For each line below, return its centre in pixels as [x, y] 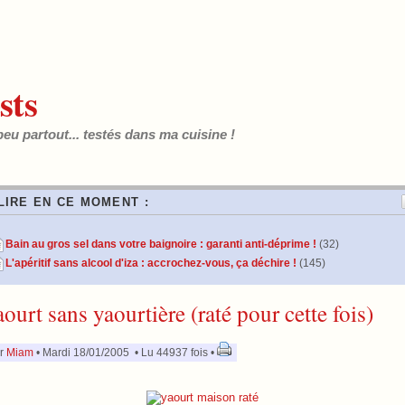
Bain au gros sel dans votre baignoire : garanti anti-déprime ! [161, 244]
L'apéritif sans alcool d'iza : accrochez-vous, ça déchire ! [151, 263]
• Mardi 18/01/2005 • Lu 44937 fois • [125, 352]
